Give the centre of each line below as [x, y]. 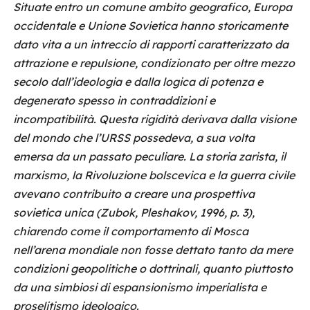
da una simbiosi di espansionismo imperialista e [140, 287]
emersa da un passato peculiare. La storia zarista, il [149, 156]
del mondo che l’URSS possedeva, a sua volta [134, 138]
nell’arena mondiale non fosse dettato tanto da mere [153, 250]
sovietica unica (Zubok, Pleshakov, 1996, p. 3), [134, 212]
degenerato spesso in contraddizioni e [114, 100]
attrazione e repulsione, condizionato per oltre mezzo [154, 63]
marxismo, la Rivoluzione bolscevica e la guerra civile [154, 175]
